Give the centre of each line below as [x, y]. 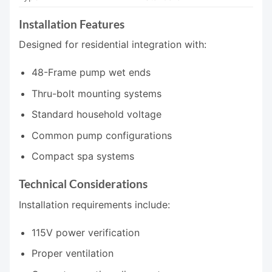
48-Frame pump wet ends [91, 73]
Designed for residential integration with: [113, 45]
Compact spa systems [83, 156]
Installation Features [72, 24]
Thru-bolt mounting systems [96, 93]
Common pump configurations [101, 135]
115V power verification [85, 232]
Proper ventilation [72, 253]
